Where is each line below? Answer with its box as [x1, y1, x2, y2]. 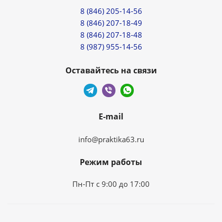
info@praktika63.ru [78, 134, 144, 144]
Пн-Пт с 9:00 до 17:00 [72, 178, 150, 189]
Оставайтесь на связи [65, 65, 157, 76]
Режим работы [80, 156, 142, 167]
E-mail [99, 111, 123, 122]
